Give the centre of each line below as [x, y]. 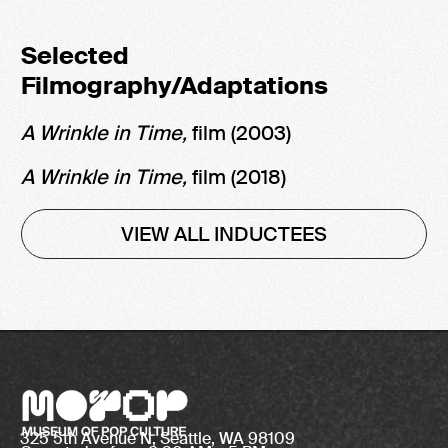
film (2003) [246, 132]
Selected [75, 55]
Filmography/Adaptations [174, 85]
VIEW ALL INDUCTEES [224, 233]
